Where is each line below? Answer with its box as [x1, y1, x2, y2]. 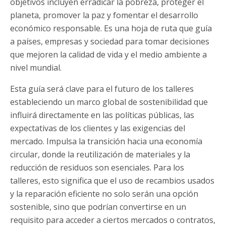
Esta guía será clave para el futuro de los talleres [10, 83, 194, 95]
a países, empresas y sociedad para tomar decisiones [10, 36, 209, 47]
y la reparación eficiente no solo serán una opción [10, 188, 198, 200]
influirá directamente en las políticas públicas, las [10, 109, 194, 121]
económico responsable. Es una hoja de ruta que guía [10, 23, 212, 34]
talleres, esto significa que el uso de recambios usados [10, 175, 214, 187]
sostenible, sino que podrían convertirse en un [10, 201, 186, 213]
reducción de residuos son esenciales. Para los [10, 162, 184, 174]
